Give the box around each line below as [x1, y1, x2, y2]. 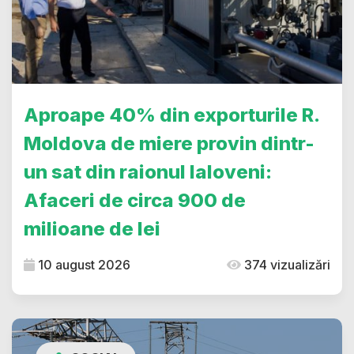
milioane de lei [24, 217, 160, 240]
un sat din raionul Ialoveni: [24, 160, 272, 183]
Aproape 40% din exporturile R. [24, 103, 319, 126]
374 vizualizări [241, 256, 330, 273]
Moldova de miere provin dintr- [24, 131, 314, 155]
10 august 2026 [35, 256, 130, 273]
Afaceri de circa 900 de [24, 188, 246, 212]
